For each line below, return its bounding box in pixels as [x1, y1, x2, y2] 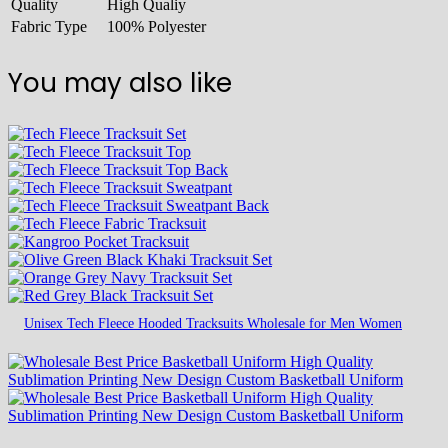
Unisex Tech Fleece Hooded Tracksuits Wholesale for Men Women [24, 314, 402, 331]
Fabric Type [11, 17, 87, 35]
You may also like [8, 64, 232, 101]
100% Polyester [107, 17, 206, 35]
